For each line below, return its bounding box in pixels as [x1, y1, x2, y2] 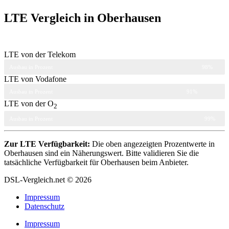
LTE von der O [4, 99, 54, 108]
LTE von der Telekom [4, 50, 76, 59]
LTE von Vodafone [4, 75, 66, 84]
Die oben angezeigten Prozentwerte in [90, 139, 215, 148]
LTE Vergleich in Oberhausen [4, 11, 161, 25]
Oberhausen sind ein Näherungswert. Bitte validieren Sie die [4, 148, 199, 157]
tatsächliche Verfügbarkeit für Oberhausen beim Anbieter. [4, 157, 189, 167]
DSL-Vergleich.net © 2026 [4, 175, 91, 184]
